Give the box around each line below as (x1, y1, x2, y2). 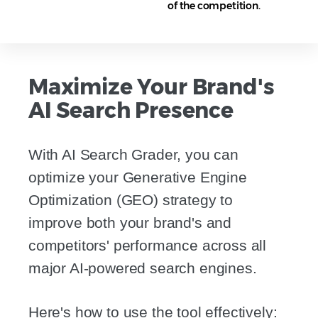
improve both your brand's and (28, 214, 232, 231)
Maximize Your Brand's (28, 74, 275, 101)
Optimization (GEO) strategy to (28, 192, 233, 209)
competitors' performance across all (28, 237, 267, 254)
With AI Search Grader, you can (28, 146, 238, 163)
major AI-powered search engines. (28, 260, 257, 277)
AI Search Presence (28, 97, 234, 124)
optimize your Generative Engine (28, 169, 247, 186)
